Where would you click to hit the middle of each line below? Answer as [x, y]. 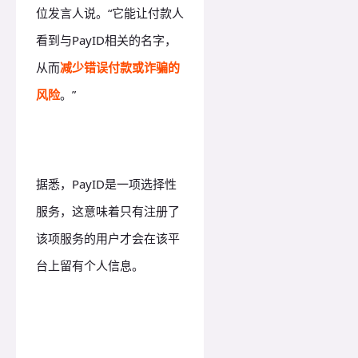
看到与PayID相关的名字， [106, 40]
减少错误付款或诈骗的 [120, 67]
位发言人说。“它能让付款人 [110, 12]
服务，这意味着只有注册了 [108, 211]
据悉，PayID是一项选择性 [106, 184]
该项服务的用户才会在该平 [108, 239]
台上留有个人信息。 [90, 266]
